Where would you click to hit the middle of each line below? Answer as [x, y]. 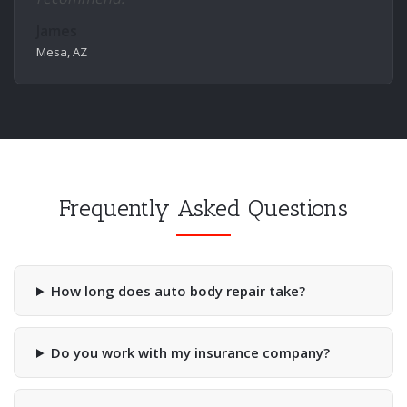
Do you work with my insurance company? [190, 352]
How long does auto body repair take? [178, 291]
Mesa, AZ [62, 52]
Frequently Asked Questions [203, 208]
